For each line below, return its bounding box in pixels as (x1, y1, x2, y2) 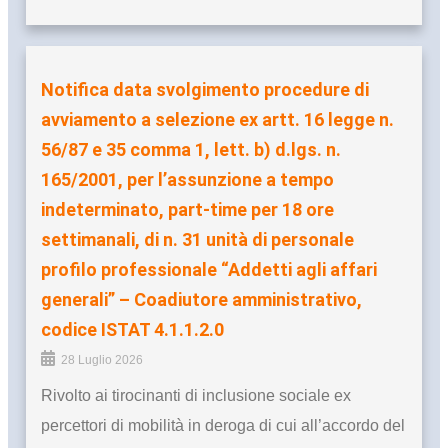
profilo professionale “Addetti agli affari (41, 259, 377, 281)
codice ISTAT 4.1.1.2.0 (41, 319, 224, 341)
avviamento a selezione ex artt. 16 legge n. (41, 109, 394, 131)
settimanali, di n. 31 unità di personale (41, 229, 354, 251)
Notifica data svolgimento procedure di (41, 79, 369, 101)
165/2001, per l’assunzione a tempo (41, 169, 334, 191)
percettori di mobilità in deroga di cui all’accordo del (41, 417, 405, 435)
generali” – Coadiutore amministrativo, (41, 289, 362, 311)
